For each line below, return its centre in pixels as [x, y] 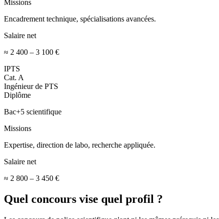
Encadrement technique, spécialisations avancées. [80, 19]
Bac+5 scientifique [33, 111]
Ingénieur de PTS [31, 86]
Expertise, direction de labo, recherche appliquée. [80, 145]
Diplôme [17, 95]
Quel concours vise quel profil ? [83, 199]
